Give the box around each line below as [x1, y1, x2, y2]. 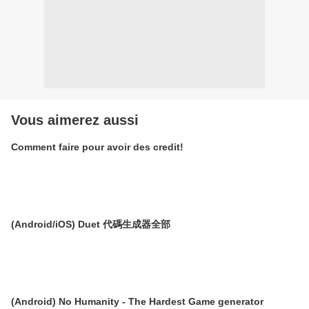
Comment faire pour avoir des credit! [11, 141, 183, 153]
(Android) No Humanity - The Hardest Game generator [11, 296, 263, 308]
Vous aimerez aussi [11, 112, 139, 128]
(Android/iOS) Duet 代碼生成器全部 [11, 219, 170, 230]
